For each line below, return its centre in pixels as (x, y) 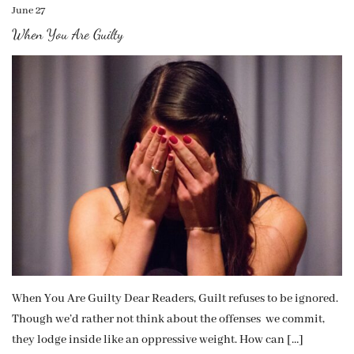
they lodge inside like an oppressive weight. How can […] (158, 339)
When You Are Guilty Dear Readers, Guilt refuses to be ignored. (175, 298)
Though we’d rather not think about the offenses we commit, (168, 319)
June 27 (28, 11)
